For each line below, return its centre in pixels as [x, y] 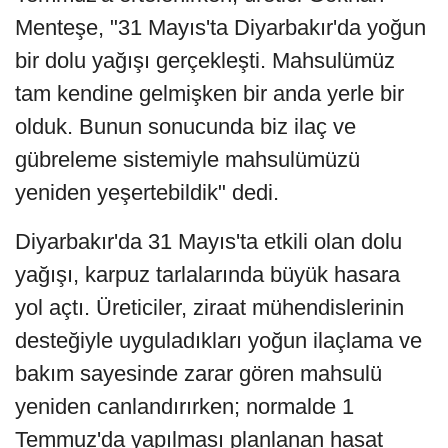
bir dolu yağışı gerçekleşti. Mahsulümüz [205, 61]
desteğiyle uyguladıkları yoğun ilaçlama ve [218, 341]
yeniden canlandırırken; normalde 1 [184, 407]
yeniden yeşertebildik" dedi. [147, 193]
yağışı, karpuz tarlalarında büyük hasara [207, 275]
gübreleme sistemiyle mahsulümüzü [187, 160]
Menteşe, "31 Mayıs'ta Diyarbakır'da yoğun [220, 28]
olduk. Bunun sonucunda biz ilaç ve [185, 127]
